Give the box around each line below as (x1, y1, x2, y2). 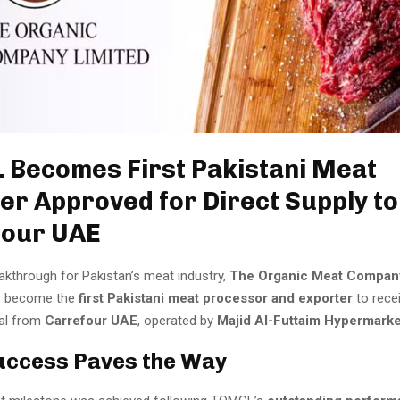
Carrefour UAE (45, 312, 137, 329)
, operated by (137, 312, 217, 329)
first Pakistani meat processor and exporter (79, 289, 353, 306)
